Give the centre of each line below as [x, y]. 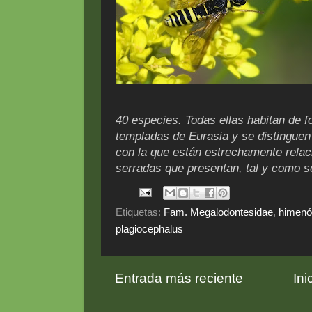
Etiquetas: [140, 212]
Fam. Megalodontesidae [218, 212]
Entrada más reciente [179, 278]
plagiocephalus [149, 228]
